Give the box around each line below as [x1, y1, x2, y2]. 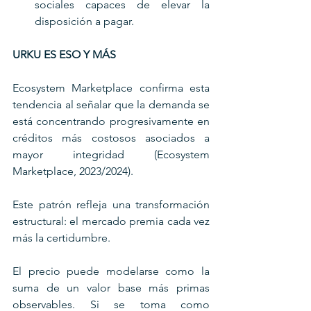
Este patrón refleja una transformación [12, 197, 210, 211]
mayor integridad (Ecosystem [12, 147, 210, 161]
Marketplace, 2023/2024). [12, 164, 136, 178]
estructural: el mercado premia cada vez [12, 214, 210, 228]
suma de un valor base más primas [12, 280, 210, 294]
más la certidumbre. [12, 230, 110, 244]
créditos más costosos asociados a [12, 131, 210, 144]
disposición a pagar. [35, 14, 134, 28]
